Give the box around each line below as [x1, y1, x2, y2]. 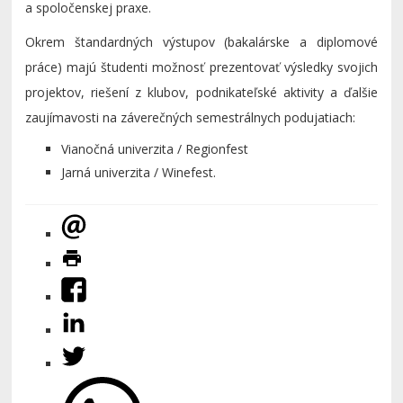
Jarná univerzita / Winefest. [61, 164, 217, 181]
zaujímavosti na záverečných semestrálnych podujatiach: [25, 109, 356, 126]
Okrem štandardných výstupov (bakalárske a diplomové [25, 33, 378, 50]
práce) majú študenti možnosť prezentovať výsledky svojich [25, 58, 378, 76]
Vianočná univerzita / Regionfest [61, 140, 249, 157]
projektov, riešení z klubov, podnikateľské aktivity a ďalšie [25, 84, 378, 101]
